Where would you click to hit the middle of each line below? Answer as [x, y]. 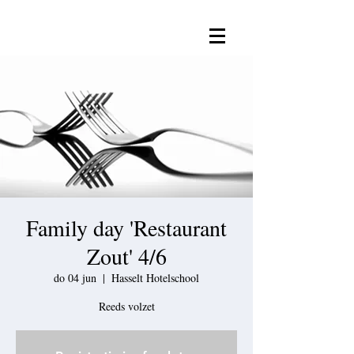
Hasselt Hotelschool [155, 278]
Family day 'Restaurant [126, 228]
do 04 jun [75, 278]
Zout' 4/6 [126, 256]
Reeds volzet [126, 306]
